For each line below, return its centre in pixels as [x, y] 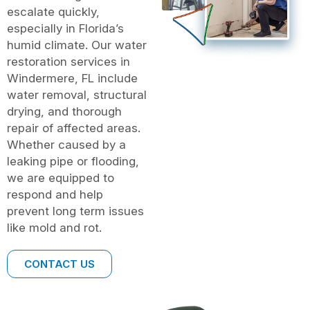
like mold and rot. [54, 227]
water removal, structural [77, 94]
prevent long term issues [75, 211]
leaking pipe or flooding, [73, 161]
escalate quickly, [53, 11]
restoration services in [69, 61]
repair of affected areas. [74, 128]
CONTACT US [60, 264]
